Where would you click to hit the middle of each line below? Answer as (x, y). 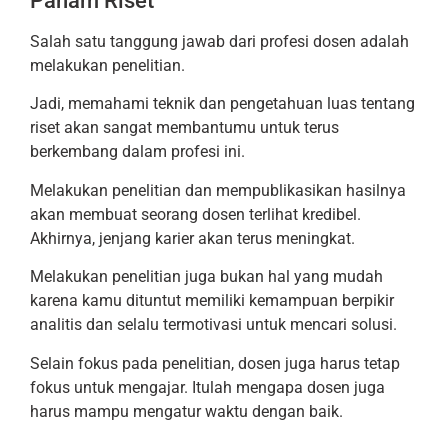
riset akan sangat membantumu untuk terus (184, 128)
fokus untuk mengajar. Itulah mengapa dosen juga (207, 387)
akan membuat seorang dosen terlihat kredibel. (195, 214)
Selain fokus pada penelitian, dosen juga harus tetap (215, 363)
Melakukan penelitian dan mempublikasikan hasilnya (218, 190)
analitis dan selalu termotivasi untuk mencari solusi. (213, 325)
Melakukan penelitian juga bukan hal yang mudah (206, 277)
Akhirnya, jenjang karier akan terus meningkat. (192, 238)
